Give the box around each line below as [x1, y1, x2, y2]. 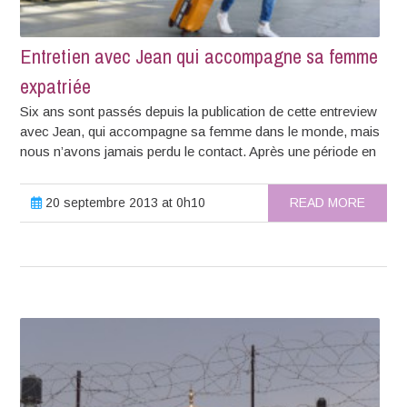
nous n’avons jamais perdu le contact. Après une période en [20, 144, 377, 160]
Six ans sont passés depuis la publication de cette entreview [20, 104, 378, 120]
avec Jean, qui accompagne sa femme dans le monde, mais [20, 124, 381, 140]
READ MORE [289, 195, 365, 211]
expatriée [20, 73, 92, 101]
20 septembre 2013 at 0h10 [42, 195, 206, 211]
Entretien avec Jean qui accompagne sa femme [20, 43, 379, 71]
